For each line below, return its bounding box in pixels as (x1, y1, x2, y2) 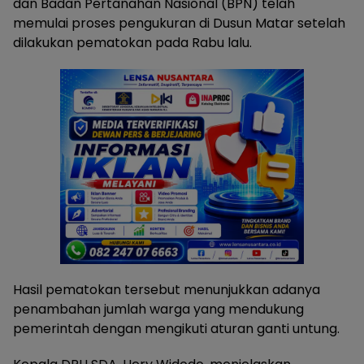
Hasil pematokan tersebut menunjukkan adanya (13, 280, 320, 300)
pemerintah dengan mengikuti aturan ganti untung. (13, 319, 340, 339)
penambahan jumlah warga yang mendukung (13, 300, 304, 319)
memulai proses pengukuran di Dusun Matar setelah (13, 14, 345, 33)
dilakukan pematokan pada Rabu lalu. (13, 33, 252, 53)
